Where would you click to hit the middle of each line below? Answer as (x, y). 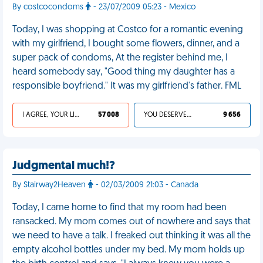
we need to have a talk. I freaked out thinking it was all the (131, 236)
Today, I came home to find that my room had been (119, 208)
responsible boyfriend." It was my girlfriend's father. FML (127, 86)
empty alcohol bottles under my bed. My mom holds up (129, 250)
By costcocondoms (49, 7)
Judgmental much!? (64, 166)
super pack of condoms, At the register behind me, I (120, 58)
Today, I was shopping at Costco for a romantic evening (128, 30)
